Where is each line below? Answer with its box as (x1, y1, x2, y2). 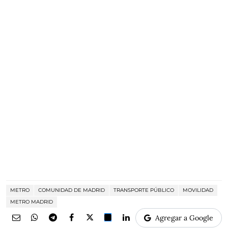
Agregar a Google (155, 213, 213, 222)
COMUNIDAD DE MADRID (38, 187, 105, 193)
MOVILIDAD (183, 187, 213, 193)
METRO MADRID (10, 198, 53, 205)
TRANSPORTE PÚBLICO (113, 187, 174, 193)
